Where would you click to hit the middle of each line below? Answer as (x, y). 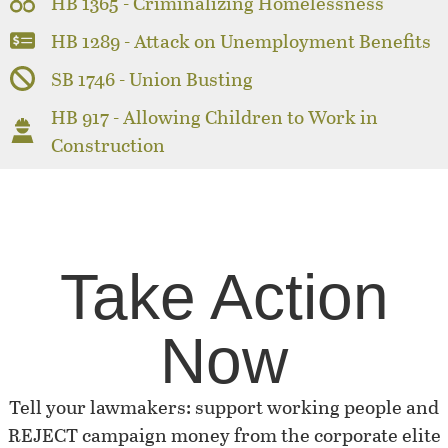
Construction (108, 144)
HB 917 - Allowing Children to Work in (215, 116)
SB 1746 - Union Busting (152, 78)
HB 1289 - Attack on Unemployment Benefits (241, 40)
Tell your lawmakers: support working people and (224, 406)
